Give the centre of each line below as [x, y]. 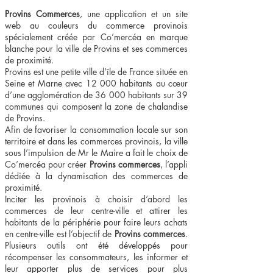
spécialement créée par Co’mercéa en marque [96, 37]
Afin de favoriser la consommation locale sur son [96, 129]
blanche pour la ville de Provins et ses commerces [96, 48]
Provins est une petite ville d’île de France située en [96, 72]
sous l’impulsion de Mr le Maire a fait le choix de [96, 153]
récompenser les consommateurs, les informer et [96, 257]
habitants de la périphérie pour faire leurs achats [96, 222]
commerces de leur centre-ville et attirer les [96, 211]
